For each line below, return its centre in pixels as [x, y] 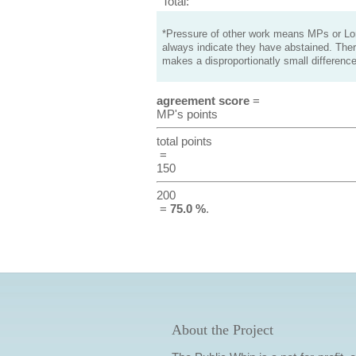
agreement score [203, 101]
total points [184, 141]
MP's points [187, 114]
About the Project [222, 330]
